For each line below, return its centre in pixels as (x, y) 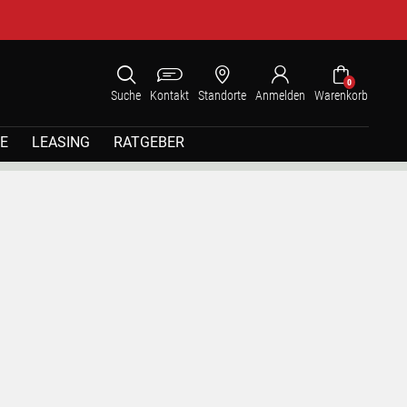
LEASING (61, 142)
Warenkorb (341, 95)
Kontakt (169, 95)
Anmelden (280, 95)
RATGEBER (149, 142)
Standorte (222, 95)
